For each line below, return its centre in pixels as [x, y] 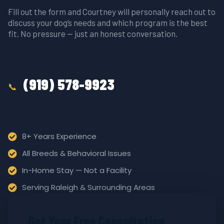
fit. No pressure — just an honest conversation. [93, 33]
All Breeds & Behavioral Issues [76, 153]
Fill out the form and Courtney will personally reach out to [112, 11]
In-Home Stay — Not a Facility [76, 170]
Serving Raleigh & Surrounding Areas [88, 187]
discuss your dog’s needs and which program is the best [108, 22]
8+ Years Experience [59, 136]
